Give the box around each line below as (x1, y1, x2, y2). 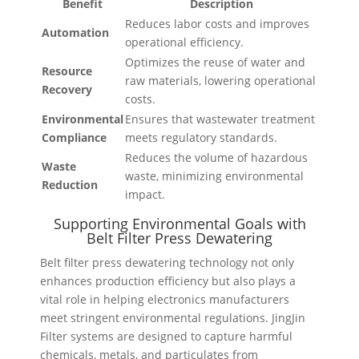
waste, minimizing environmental (124, 168, 304, 184)
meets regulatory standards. (124, 130, 277, 146)
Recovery (41, 82, 92, 98)
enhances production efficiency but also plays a (40, 273, 296, 289)
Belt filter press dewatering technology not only (40, 255, 295, 271)
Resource (41, 63, 92, 79)
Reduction (41, 177, 98, 193)
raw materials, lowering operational (124, 73, 316, 89)
